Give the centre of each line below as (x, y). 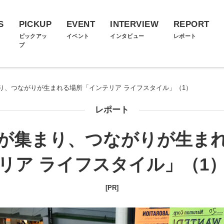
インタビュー (127, 36)
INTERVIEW (134, 24)
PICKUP (35, 24)
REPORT (191, 24)
